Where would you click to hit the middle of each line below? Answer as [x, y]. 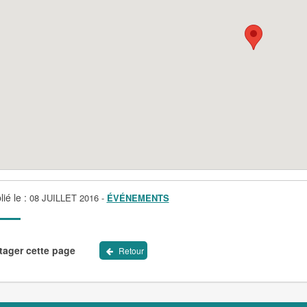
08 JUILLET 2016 [64, 198]
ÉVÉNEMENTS [138, 198]
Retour [130, 251]
